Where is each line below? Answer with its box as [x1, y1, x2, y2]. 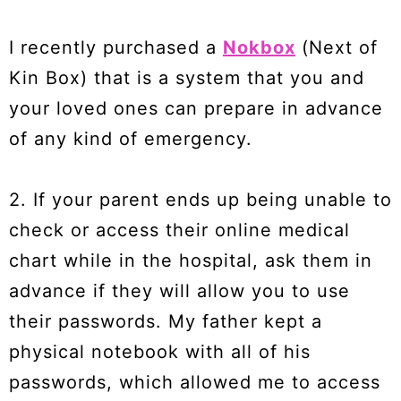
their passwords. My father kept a [9, 311, 322, 333]
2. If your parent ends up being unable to [9, 189, 392, 211]
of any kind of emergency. [9, 128, 252, 150]
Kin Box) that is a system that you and [9, 67, 364, 90]
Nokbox [223, 37, 295, 59]
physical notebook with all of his [9, 341, 311, 363]
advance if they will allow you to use [9, 280, 350, 303]
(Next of [295, 37, 378, 59]
